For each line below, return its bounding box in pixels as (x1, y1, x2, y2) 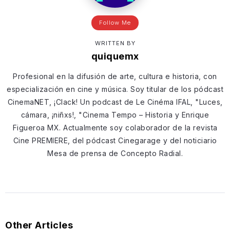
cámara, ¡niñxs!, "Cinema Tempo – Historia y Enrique (21, 110, 209, 119)
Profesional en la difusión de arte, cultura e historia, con (13, 71, 217, 81)
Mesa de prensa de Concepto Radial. (47, 148, 183, 158)
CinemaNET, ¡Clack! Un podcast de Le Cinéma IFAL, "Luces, (7, 97, 223, 106)
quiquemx (91, 50, 139, 62)
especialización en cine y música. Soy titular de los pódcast (7, 84, 223, 93)
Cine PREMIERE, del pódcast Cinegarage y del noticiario (13, 136, 217, 145)
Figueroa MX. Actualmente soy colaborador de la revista (12, 123, 218, 132)
